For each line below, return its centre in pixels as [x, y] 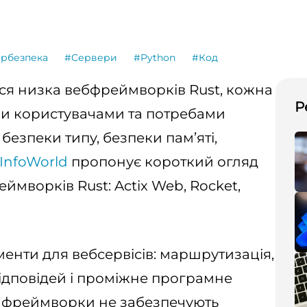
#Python [155, 58]
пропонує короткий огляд [163, 162]
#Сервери [91, 58]
